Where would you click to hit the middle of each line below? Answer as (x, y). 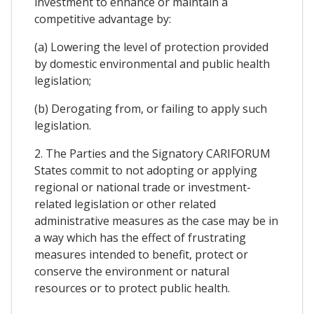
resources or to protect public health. (132, 288)
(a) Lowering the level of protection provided (151, 47)
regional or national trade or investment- (143, 187)
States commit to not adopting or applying (146, 170)
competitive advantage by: (103, 19)
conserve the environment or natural (132, 271)
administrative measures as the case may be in (156, 220)
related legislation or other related (125, 204)
